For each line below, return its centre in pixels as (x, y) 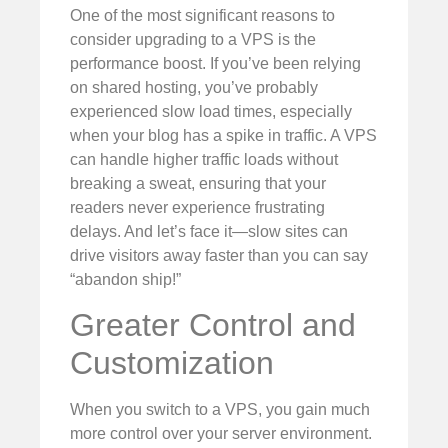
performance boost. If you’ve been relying (215, 63)
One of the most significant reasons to (202, 15)
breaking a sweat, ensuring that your (198, 183)
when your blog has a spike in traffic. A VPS (223, 135)
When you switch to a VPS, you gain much (220, 409)
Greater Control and (213, 324)
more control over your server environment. (221, 433)
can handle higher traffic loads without (204, 159)
